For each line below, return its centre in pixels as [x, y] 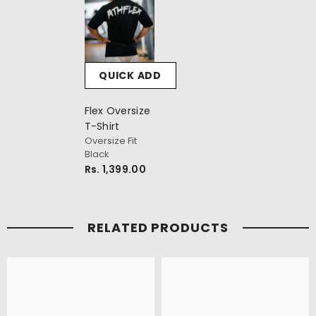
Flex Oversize [117, 111]
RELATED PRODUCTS [158, 228]
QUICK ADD [130, 76]
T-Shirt [102, 127]
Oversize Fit [110, 141]
